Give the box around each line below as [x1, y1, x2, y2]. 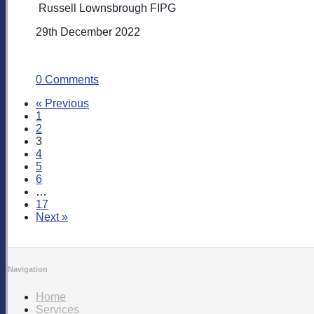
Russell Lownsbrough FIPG [36, 1, 176, 14]
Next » [36, 210, 68, 223]
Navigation [8, 265, 48, 274]
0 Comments [36, 73, 99, 86]
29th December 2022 [36, 25, 140, 38]
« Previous [36, 97, 89, 109]
